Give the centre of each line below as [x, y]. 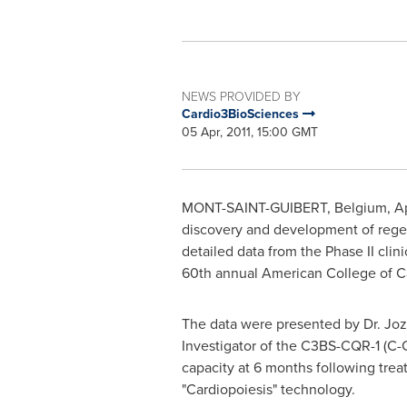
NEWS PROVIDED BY [241, 96]
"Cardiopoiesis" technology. [268, 389]
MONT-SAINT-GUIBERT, [258, 208]
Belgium [360, 208]
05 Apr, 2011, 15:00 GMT [249, 132]
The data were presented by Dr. [283, 324]
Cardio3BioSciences [242, 114]
